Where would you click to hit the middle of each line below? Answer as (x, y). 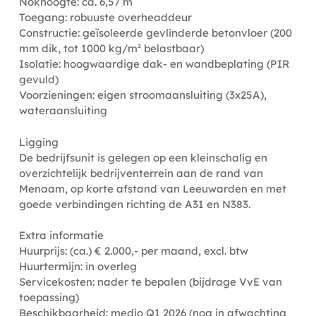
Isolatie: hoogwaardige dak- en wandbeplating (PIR (154, 64)
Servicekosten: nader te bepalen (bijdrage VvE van (150, 282)
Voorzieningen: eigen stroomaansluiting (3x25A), (142, 95)
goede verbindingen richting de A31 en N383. (134, 204)
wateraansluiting (63, 110)
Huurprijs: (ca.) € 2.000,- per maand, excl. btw (133, 251)
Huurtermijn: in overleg (78, 266)
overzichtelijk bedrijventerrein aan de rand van (141, 173)
